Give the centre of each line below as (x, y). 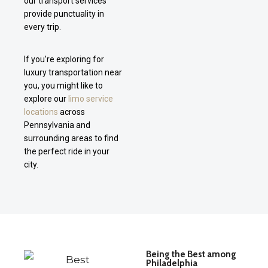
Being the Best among (191, 254)
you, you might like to (63, 85)
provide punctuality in (64, 13)
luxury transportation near (73, 72)
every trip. (42, 27)
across (71, 112)
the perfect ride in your (67, 151)
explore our (46, 98)
